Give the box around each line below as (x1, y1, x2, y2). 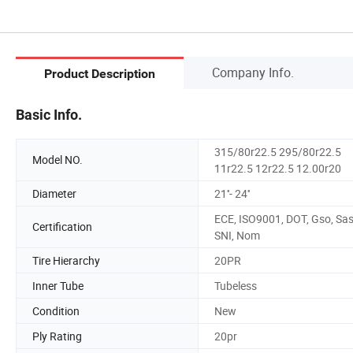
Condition (32, 303, 80, 318)
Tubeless (214, 277, 257, 293)
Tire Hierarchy (32, 252, 100, 268)
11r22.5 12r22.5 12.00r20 (214, 160, 341, 176)
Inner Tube (32, 277, 84, 293)
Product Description (44, 66, 155, 82)
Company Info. (212, 63, 294, 81)
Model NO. (32, 152, 83, 168)
